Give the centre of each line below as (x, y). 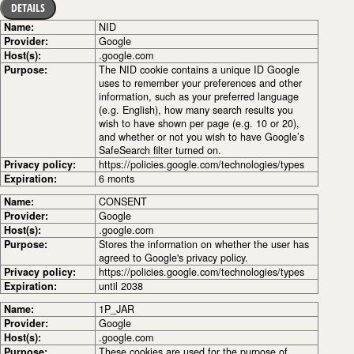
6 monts (117, 179)
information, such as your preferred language (199, 96)
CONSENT (123, 201)
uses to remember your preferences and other (200, 83)
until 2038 (121, 286)
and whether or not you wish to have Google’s (201, 137)
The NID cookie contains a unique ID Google (199, 70)
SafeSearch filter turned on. (160, 150)
